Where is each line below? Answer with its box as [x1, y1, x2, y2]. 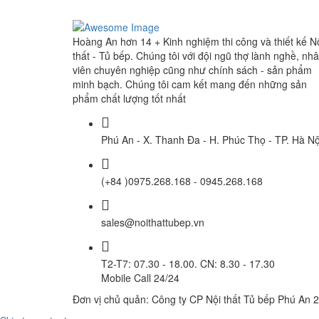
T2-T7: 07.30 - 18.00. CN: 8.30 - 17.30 [101, 256, 275, 271]
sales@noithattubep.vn [101, 214, 204, 229]
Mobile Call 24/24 [101, 270, 179, 285]
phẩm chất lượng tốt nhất [73, 90, 186, 105]
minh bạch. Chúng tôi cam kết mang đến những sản [73, 76, 307, 91]
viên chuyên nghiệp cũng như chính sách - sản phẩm [73, 62, 312, 77]
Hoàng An [73, 33, 117, 48]
